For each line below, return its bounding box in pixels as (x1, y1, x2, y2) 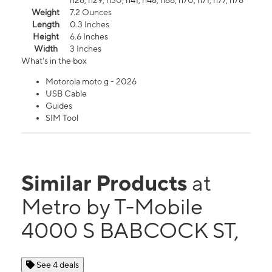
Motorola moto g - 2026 (46, 76, 137, 87)
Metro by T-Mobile (21, 194, 203, 220)
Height (32, 32, 59, 42)
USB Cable (46, 89, 87, 99)
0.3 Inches (70, 19, 109, 30)
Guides (46, 101, 72, 111)
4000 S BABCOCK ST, (21, 217, 239, 243)
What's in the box (21, 56, 87, 66)
